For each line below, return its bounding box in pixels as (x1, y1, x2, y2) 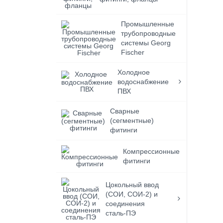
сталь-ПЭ (106, 209, 136, 217)
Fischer (121, 48, 145, 56)
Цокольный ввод (106, 181, 159, 189)
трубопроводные (121, 29, 176, 37)
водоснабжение (117, 78, 169, 86)
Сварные (110, 107, 140, 115)
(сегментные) (110, 116, 154, 124)
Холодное (117, 68, 150, 76)
